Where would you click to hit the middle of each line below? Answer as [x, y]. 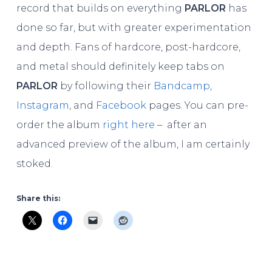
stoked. [34, 163]
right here [128, 124]
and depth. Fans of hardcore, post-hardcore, [128, 47]
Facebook [121, 105]
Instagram [42, 105]
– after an [181, 124]
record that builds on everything [100, 8]
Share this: [38, 198]
